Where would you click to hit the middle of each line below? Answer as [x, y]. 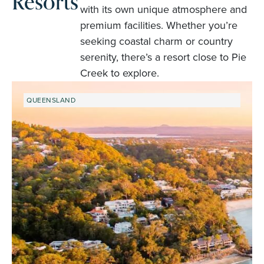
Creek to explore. [119, 73]
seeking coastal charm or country [156, 41]
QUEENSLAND [51, 100]
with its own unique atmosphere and [163, 9]
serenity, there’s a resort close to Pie [163, 57]
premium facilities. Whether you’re [159, 25]
